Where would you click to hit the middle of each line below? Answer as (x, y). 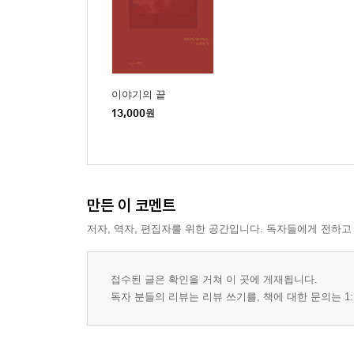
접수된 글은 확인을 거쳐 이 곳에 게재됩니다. (214, 279)
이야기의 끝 (139, 94)
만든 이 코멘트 (131, 205)
